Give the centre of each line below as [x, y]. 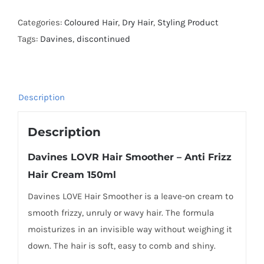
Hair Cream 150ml [72, 174]
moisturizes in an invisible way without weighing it [130, 229]
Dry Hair [138, 23]
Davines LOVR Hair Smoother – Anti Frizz [129, 157]
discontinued [103, 39]
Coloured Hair [91, 23]
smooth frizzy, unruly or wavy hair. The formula [121, 212]
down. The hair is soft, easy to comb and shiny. [121, 245]
